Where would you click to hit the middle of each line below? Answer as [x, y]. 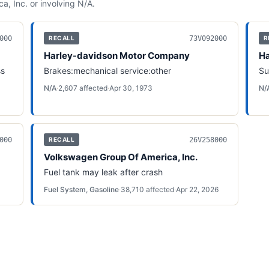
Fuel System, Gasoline [82, 189]
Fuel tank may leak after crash [104, 172]
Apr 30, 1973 [131, 88]
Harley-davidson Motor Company [117, 56]
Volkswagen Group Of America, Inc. [121, 157]
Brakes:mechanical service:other [108, 71]
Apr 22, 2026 [198, 189]
